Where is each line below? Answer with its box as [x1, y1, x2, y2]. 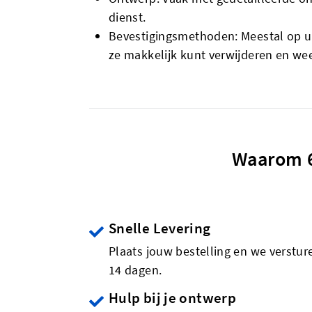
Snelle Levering [109, 219, 211, 237]
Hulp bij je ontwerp [109, 288, 236, 307]
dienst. [109, 9, 146, 25]
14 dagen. [109, 262, 162, 278]
